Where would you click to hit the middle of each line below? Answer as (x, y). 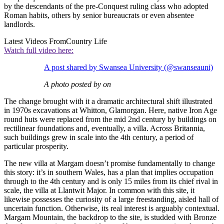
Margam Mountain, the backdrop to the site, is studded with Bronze (110, 217)
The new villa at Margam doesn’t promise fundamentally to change (109, 163)
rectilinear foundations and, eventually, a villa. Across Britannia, (104, 128)
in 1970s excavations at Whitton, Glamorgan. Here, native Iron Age (110, 110)
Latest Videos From (35, 41)
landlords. (19, 24)
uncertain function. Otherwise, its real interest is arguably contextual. (112, 208)
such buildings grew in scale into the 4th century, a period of (99, 137)
